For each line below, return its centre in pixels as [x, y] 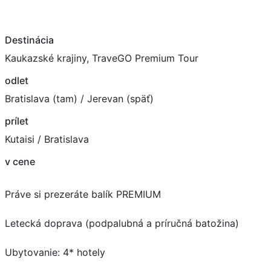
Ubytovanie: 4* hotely [55, 252]
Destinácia [29, 40]
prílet [17, 121]
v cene [20, 161]
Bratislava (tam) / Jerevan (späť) [79, 98]
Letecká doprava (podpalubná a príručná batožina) [122, 223]
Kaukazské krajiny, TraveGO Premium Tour [102, 58]
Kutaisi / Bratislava [47, 139]
